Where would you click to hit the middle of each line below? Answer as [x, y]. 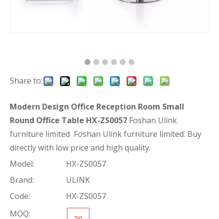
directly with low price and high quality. [80, 147]
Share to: [26, 80]
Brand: [22, 180]
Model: [22, 164]
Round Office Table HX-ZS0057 [68, 120]
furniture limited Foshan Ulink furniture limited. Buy [106, 134]
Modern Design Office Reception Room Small [97, 106]
